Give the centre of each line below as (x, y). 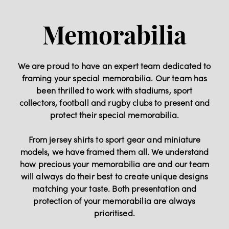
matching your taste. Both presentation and (114, 223)
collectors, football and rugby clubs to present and (114, 137)
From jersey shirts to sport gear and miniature (114, 174)
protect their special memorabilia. (114, 149)
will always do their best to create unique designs (114, 210)
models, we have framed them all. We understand (114, 186)
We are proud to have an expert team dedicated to (114, 100)
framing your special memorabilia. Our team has (114, 112)
